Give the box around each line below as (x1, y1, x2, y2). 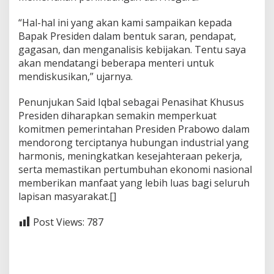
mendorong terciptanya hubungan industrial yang (18, 136, 249, 150)
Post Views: (33, 215, 84, 229)
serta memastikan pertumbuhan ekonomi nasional (18, 163, 252, 177)
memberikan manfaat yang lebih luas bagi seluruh (18, 176, 250, 190)
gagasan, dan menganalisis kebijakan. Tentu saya (18, 43, 246, 57)
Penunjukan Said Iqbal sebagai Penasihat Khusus (18, 95, 244, 109)
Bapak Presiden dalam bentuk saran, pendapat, (18, 29, 236, 43)
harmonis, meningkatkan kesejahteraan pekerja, (18, 149, 242, 163)
